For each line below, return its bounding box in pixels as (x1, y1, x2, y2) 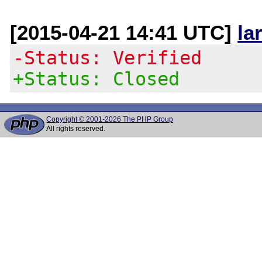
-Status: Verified (13, 47, 202, 68)
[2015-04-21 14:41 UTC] (10, 20, 238, 44)
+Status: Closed (13, 68, 180, 89)
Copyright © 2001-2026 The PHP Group (46, 115, 174, 123)
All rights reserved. (46, 125, 106, 133)
